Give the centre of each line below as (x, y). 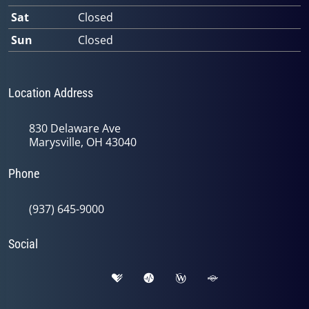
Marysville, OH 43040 (83, 142)
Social (23, 244)
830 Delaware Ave (75, 128)
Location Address (51, 93)
